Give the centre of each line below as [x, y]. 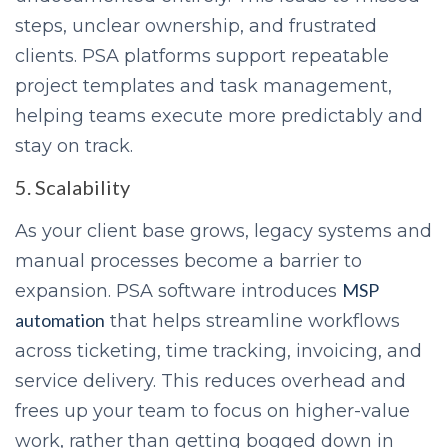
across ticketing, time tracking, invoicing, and [218, 351]
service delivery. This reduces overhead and [210, 381]
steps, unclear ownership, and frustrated [196, 26]
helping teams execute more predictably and [219, 116]
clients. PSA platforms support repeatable [202, 56]
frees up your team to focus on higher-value [212, 411]
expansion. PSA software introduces [178, 291]
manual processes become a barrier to [188, 261]
